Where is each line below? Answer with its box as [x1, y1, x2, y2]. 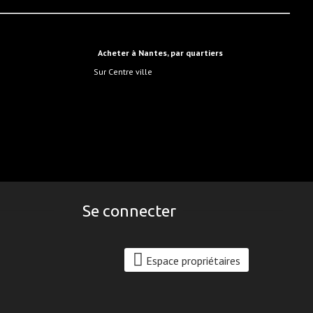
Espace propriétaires [145, 254, 240, 268]
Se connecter [82, 202, 177, 219]
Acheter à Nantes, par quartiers [103, 48, 224, 58]
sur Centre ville [98, 66, 152, 77]
